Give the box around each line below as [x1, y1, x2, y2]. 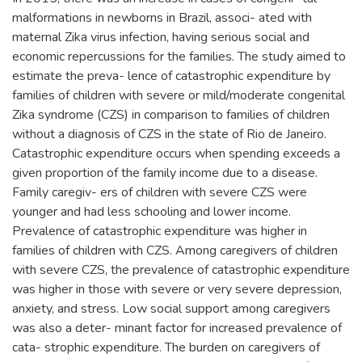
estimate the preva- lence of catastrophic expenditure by [12, 66, 330, 85]
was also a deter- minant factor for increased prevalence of [12, 318, 342, 337]
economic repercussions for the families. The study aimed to [12, 47, 346, 65]
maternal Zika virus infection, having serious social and [12, 27, 309, 46]
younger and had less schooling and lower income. [12, 202, 291, 221]
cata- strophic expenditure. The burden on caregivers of [12, 338, 320, 356]
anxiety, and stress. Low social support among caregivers [12, 299, 330, 318]
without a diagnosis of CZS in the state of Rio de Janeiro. [12, 124, 326, 143]
